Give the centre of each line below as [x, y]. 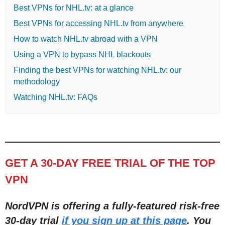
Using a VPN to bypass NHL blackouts [82, 54]
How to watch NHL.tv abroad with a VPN [86, 39]
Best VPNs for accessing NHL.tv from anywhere [98, 23]
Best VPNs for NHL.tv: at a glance [74, 8]
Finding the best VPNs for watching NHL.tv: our [97, 70]
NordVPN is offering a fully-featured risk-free [112, 206]
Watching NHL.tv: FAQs [55, 97]
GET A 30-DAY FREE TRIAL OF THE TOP [110, 163]
